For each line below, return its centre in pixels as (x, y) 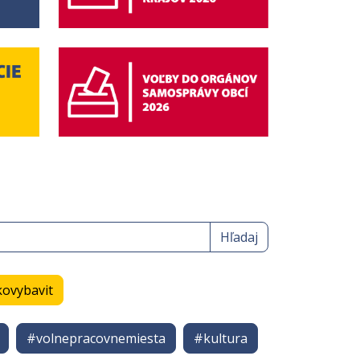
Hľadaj (239, 237)
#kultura (220, 339)
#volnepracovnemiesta (96, 339)
